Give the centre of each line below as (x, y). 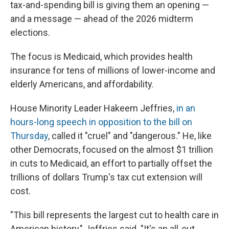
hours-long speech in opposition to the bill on (101, 122)
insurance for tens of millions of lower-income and (113, 71)
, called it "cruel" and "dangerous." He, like (130, 136)
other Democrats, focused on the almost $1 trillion (112, 150)
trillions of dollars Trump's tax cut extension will (106, 177)
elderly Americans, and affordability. (82, 84)
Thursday (29, 136)
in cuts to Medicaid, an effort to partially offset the (111, 164)
